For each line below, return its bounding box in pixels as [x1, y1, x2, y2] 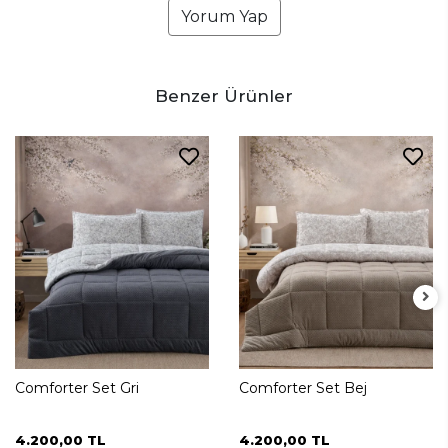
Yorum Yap [180, 6, 268, 26]
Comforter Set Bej [239, 378, 367, 397]
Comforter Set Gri [15, 378, 139, 397]
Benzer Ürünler [155, 85, 293, 106]
